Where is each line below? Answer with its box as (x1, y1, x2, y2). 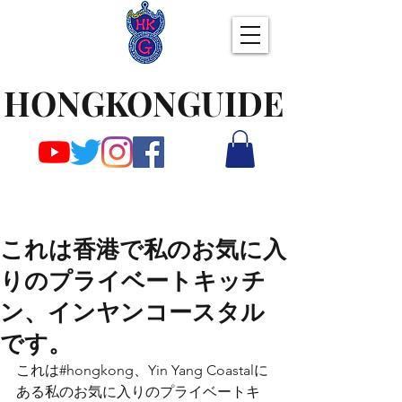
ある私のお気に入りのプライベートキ (16, 383, 260, 400)
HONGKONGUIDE (4, 81, 284, 125)
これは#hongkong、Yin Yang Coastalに (16, 362, 268, 379)
